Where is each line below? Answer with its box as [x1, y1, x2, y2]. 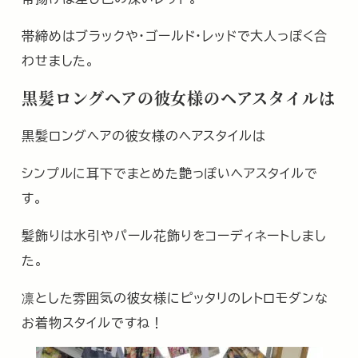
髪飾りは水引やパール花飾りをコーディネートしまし [22, 225, 327, 244]
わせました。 [22, 51, 95, 70]
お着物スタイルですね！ [22, 312, 164, 331]
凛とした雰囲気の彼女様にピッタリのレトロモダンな [22, 288, 328, 306]
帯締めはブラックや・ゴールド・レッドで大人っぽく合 [22, 26, 328, 45]
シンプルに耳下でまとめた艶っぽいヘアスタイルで [22, 164, 318, 182]
